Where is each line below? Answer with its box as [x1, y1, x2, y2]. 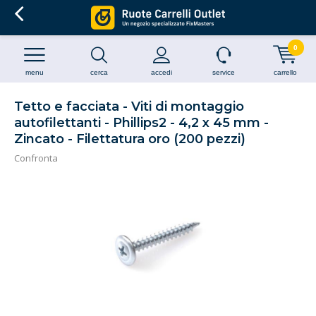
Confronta [14, 152, 58, 164]
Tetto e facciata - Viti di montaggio [14, 99, 244, 114]
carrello [274, 68, 297, 76]
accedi [150, 68, 172, 76]
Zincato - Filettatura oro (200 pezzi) [14, 131, 245, 147]
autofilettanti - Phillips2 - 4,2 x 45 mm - [14, 115, 269, 130]
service [212, 68, 235, 76]
